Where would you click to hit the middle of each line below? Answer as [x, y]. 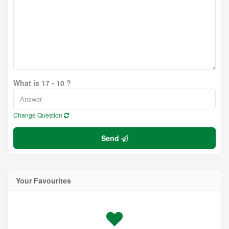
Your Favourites [43, 180]
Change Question [39, 115]
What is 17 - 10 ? [42, 83]
